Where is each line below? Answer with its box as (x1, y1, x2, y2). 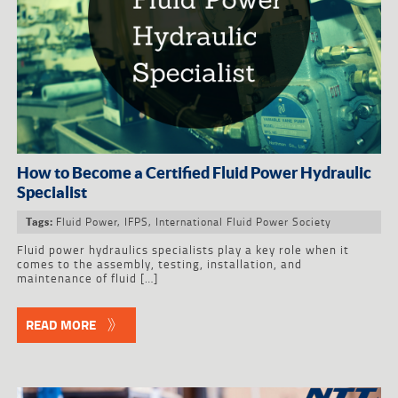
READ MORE (25, 314, 96, 336)
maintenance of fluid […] (16, 269, 158, 288)
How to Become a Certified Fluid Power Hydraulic (16, 163, 371, 183)
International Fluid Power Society (155, 213, 331, 231)
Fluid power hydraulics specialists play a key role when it (16, 241, 349, 259)
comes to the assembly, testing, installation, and (16, 255, 302, 274)
